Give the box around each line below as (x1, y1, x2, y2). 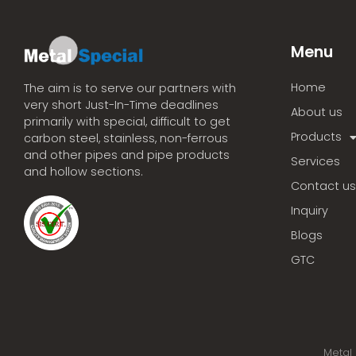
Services (291, 153, 340, 170)
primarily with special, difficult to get (24, 113, 230, 130)
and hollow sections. (24, 163, 143, 180)
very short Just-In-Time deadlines (24, 96, 219, 113)
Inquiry (291, 203, 328, 219)
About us (291, 104, 342, 121)
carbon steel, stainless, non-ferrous (24, 130, 228, 146)
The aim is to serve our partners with (24, 79, 236, 96)
